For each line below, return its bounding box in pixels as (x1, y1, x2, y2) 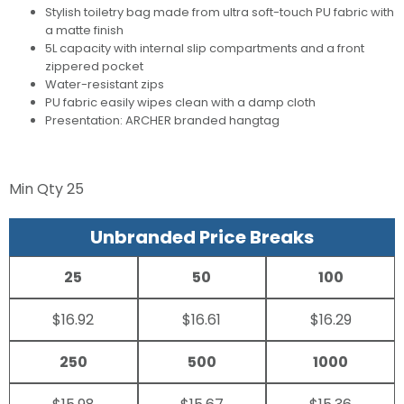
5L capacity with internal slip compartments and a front (45, 40, 364, 58)
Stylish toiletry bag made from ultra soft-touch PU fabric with (45, 4, 394, 22)
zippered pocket (45, 58, 143, 76)
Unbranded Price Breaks (90, 225, 314, 251)
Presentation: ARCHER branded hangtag (45, 112, 280, 130)
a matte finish (45, 22, 124, 40)
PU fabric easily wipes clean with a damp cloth (45, 94, 316, 112)
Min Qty (9, 179, 67, 200)
